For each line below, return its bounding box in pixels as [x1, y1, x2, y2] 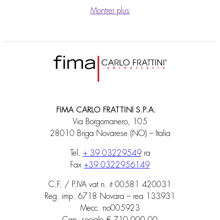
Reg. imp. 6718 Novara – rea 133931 [45, 192, 175, 201]
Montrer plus [90, 7, 130, 15]
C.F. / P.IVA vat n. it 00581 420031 [49, 181, 171, 189]
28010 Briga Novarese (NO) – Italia [50, 130, 170, 138]
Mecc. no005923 [80, 204, 140, 213]
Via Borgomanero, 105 [73, 118, 147, 126]
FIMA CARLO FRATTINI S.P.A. [56, 106, 164, 114]
